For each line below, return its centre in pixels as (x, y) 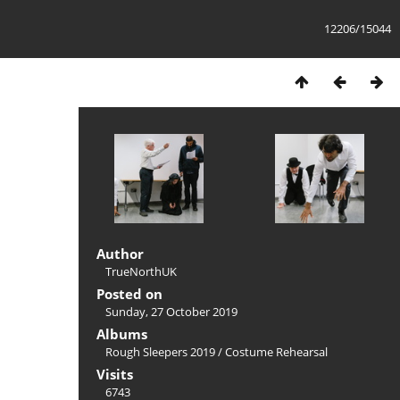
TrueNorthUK (141, 271)
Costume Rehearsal (276, 352)
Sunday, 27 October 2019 (171, 312)
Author (120, 254)
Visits (115, 374)
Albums (122, 334)
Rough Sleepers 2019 (160, 352)
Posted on (129, 294)
